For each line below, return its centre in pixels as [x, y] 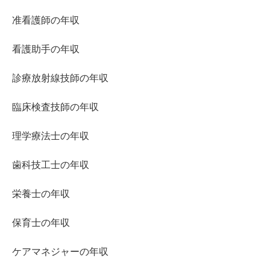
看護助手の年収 [46, 49]
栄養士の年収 [41, 194]
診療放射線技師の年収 [60, 78]
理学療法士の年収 [51, 136]
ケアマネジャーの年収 [60, 252]
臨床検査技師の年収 [55, 107]
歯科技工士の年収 [51, 165]
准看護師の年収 [46, 20]
